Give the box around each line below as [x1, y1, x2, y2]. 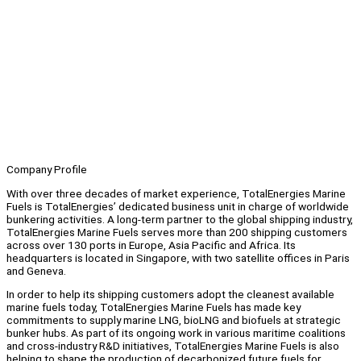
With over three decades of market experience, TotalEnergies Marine [6, 186, 346, 200]
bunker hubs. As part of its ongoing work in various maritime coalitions [6, 326, 346, 340]
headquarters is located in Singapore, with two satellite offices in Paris [6, 251, 350, 264]
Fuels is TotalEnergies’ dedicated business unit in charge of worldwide [6, 199, 349, 213]
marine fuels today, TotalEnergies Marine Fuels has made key [6, 301, 301, 314]
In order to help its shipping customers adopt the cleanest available [6, 288, 334, 301]
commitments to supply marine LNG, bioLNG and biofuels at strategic [6, 313, 341, 327]
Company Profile [6, 163, 87, 176]
